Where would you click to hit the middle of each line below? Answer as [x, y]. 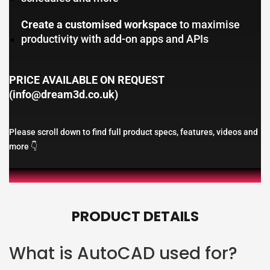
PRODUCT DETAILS [135, 216]
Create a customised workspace [99, 24]
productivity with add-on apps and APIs [115, 39]
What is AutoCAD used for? [123, 253]
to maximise [209, 24]
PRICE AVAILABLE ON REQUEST [87, 80]
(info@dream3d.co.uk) [64, 94]
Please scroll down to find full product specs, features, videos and [133, 132]
